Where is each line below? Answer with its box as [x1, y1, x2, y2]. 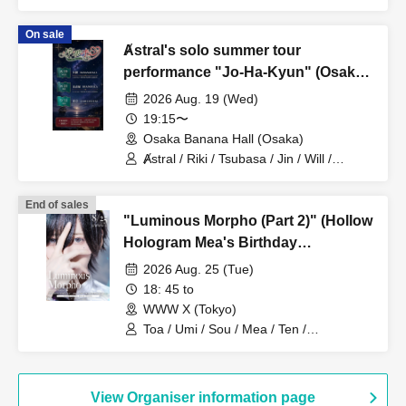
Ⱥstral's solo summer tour [123, 42, 301, 58]
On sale [25, 27, 64, 41]
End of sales [25, 198, 89, 211]
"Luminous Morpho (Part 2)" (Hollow [123, 212, 372, 228]
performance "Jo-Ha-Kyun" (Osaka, [123, 63, 367, 80]
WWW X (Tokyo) [143, 301, 237, 316]
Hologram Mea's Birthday [123, 234, 297, 250]
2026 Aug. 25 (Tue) [143, 261, 254, 276]
